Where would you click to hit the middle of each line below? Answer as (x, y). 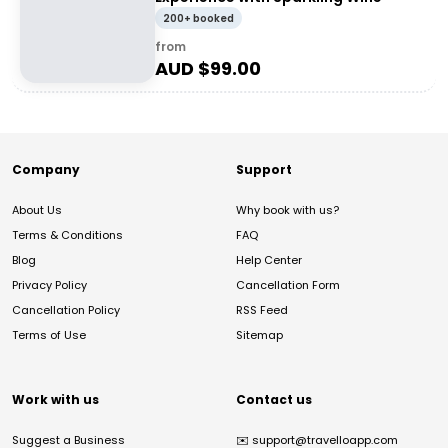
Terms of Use (49, 335)
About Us (37, 210)
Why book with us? (287, 210)
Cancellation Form (288, 285)
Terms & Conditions (67, 235)
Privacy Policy (49, 285)
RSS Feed (262, 310)
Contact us (274, 399)
